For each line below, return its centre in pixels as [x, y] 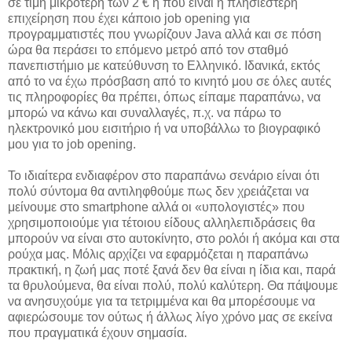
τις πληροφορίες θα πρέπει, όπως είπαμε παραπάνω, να [164, 97]
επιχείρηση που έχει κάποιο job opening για [129, 19]
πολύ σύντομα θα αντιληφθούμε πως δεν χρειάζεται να [158, 192]
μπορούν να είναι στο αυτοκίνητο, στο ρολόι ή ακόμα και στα [174, 239]
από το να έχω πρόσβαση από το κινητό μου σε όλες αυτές [170, 82]
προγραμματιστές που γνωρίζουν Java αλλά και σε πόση [165, 35]
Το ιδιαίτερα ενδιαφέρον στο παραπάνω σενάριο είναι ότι [164, 176]
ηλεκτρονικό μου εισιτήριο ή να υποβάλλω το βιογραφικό [164, 129]
